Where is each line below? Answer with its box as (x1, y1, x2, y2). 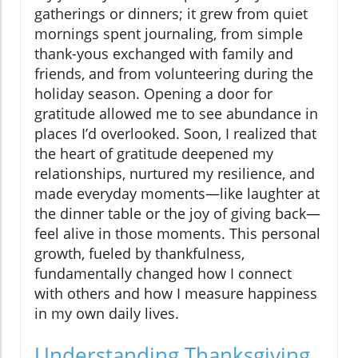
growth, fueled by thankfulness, (34, 244, 245, 264)
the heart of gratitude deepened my (34, 144, 273, 164)
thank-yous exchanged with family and (34, 44, 293, 64)
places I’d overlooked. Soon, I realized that (34, 124, 316, 144)
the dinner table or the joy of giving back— (34, 204, 320, 224)
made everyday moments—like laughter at (34, 184, 320, 204)
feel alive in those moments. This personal (34, 224, 320, 244)
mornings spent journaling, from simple (34, 24, 303, 44)
